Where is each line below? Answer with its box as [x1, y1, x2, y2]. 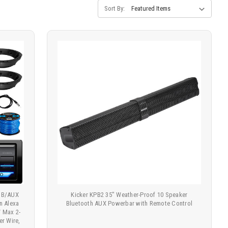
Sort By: [104, 5, 125, 13]
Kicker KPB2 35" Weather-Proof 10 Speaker [71, 191, 188, 199]
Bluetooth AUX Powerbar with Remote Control [66, 199, 193, 208]
